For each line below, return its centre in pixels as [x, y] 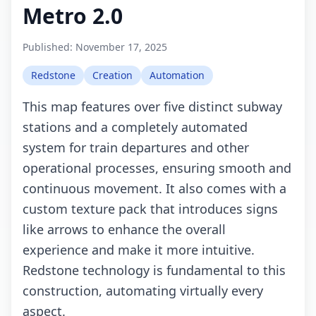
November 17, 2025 [121, 47]
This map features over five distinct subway [152, 107]
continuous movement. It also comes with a [154, 188]
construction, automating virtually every [143, 291]
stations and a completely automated [135, 127]
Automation [177, 75]
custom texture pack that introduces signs [150, 209]
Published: [49, 47]
